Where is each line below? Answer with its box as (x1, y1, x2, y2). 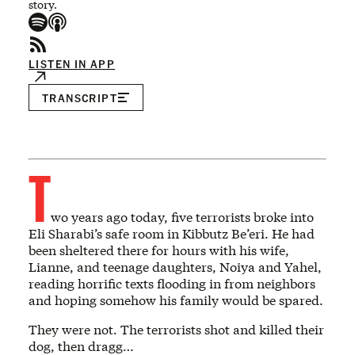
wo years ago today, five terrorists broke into (51, 208, 314, 226)
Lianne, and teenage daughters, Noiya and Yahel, (29, 258, 322, 276)
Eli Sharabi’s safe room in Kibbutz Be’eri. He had (29, 225, 315, 242)
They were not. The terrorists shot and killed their (29, 321, 324, 338)
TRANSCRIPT (42, 90, 117, 105)
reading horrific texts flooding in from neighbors (29, 275, 315, 292)
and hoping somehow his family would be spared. (29, 292, 323, 309)
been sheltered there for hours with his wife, (29, 242, 289, 259)
